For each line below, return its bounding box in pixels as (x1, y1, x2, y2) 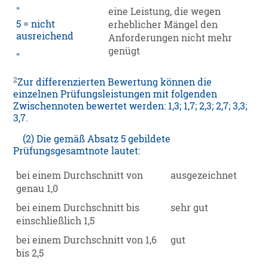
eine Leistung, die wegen (108, 5, 221, 18)
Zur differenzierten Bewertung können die (17, 76, 212, 89)
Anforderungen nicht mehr (108, 32, 233, 44)
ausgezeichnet (170, 169, 237, 182)
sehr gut (170, 202, 209, 214)
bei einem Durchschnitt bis (16, 202, 140, 214)
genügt (108, 45, 141, 57)
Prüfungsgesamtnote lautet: (13, 145, 141, 157)
